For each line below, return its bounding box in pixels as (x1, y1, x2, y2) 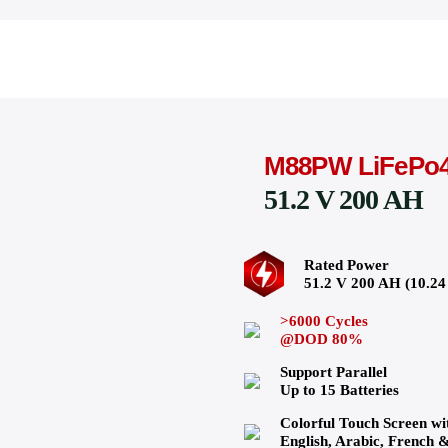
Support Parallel (280, 364, 387, 381)
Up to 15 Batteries (280, 382, 399, 399)
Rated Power (304, 257, 389, 274)
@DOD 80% (280, 331, 363, 348)
